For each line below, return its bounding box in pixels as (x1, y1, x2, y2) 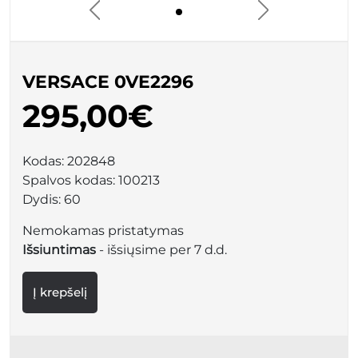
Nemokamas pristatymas (22, 223, 184, 238)
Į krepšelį (33, 284, 87, 300)
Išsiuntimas (22, 242, 96, 257)
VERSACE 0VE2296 (22, 71, 193, 93)
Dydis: (22, 192, 64, 207)
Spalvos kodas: (22, 173, 118, 188)
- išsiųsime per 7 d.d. (96, 242, 227, 257)
